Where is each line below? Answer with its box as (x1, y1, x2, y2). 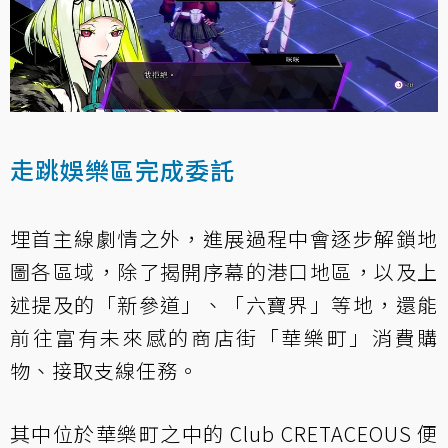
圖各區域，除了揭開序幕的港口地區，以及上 (10, 257, 438, 287)
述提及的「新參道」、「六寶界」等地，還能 (10, 290, 438, 320)
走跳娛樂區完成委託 (10, 152, 235, 188)
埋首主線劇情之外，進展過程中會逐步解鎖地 (10, 224, 438, 254)
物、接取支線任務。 (10, 356, 199, 386)
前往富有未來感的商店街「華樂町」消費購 (10, 323, 438, 353)
